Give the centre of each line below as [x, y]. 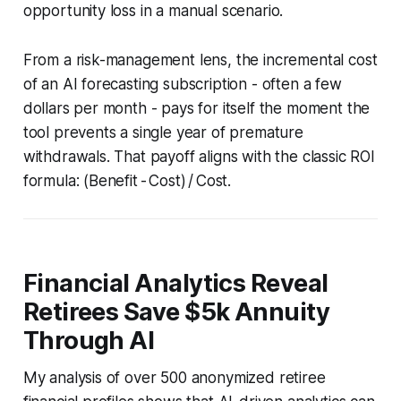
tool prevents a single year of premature [163, 132]
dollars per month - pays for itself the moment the [196, 108]
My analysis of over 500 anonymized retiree [174, 377]
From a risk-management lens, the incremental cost [200, 60]
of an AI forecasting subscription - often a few [182, 84]
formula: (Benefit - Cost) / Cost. [127, 180]
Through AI [89, 340]
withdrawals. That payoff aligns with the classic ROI [199, 156]
